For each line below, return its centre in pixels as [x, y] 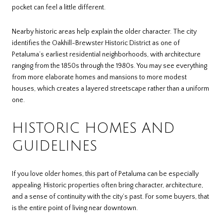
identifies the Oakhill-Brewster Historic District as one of [96, 43]
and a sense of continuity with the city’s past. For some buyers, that [111, 196]
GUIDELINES [55, 146]
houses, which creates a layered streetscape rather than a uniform [111, 89]
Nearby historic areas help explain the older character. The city [104, 32]
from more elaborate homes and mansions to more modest [99, 78]
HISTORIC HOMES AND [93, 129]
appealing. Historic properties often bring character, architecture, [108, 185]
